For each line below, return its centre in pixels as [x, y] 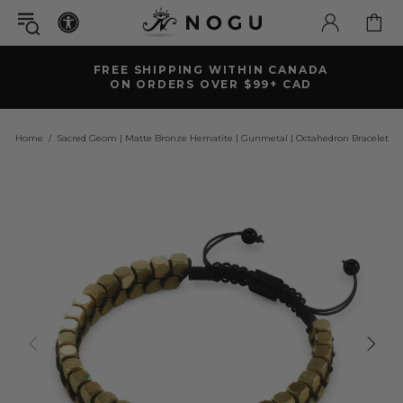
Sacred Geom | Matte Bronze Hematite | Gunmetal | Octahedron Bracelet [222, 138]
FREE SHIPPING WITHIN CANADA [211, 70]
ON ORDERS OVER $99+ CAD [211, 84]
